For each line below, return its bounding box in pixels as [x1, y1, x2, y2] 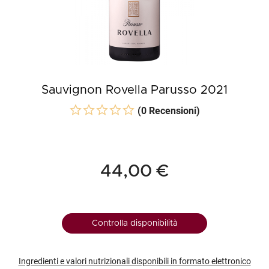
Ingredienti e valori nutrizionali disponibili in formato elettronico [18, 256, 251, 266]
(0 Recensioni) [138, 105, 200, 116]
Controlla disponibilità [91, 219, 178, 228]
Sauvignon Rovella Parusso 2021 [41, 84, 228, 96]
